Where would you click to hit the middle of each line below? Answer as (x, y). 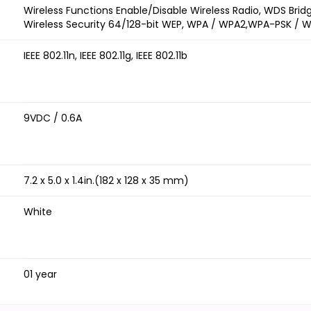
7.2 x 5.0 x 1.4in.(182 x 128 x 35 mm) (106, 181)
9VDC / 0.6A (53, 118)
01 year (40, 275)
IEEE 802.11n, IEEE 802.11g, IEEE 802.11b (106, 56)
